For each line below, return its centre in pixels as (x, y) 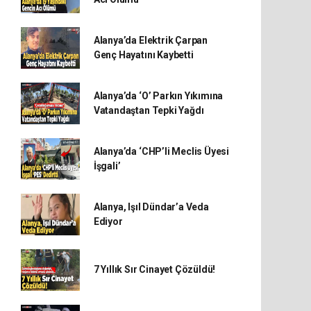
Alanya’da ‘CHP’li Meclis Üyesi (161, 151)
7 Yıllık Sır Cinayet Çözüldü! (154, 270)
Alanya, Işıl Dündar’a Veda (151, 207)
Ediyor (108, 221)
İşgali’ (107, 166)
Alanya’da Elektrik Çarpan (151, 40)
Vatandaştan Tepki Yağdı (149, 110)
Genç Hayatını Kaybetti (143, 54)
